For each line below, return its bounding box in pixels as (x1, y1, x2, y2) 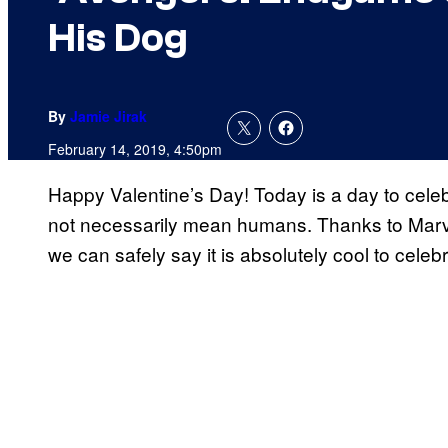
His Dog (48, 15, 188, 62)
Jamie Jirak (70, 106, 147, 127)
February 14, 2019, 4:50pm (48, 139, 222, 160)
